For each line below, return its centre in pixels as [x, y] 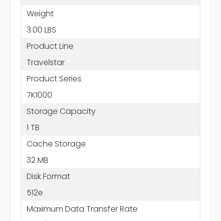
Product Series [54, 78]
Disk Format [48, 176]
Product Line [50, 46]
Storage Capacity [61, 111]
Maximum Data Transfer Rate [82, 209]
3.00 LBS [41, 30]
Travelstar [45, 62]
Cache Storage [56, 144]
